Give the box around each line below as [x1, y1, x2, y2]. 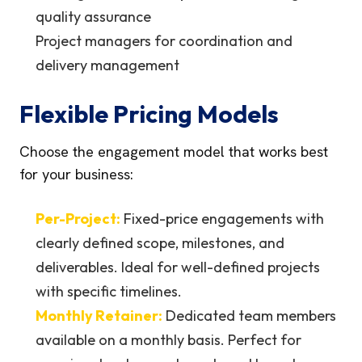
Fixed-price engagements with [120, 209, 324, 228]
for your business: [19, 165, 133, 183]
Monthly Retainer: [36, 306, 162, 325]
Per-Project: [36, 209, 120, 228]
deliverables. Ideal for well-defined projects [36, 258, 320, 276]
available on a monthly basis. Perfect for [36, 330, 301, 349]
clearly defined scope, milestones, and [36, 234, 284, 252]
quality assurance [36, 7, 151, 26]
